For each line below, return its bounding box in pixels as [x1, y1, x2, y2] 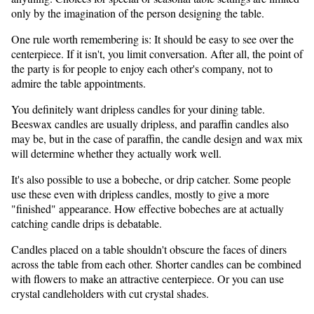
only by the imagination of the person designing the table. [11, 6, 264, 21]
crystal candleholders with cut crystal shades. [11, 286, 209, 301]
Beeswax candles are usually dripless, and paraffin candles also [11, 116, 289, 132]
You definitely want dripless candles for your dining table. [11, 102, 265, 117]
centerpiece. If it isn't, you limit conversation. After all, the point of [11, 46, 303, 62]
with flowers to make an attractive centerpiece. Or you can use [11, 271, 284, 287]
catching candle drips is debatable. [11, 216, 162, 231]
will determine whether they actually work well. [11, 146, 221, 161]
